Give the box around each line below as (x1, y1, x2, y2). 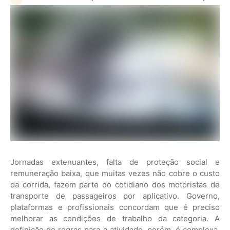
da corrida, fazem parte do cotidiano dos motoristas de (10, 180, 220, 190)
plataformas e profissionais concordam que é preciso (10, 202, 220, 213)
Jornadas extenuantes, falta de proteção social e (10, 157, 220, 167)
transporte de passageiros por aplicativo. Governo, (10, 191, 220, 201)
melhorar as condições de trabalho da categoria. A (10, 214, 220, 224)
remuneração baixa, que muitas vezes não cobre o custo (10, 168, 220, 179)
